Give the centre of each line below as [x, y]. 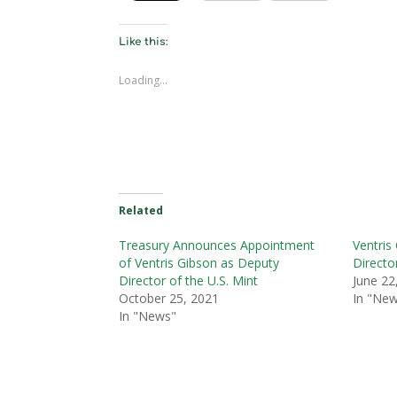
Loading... [144, 80]
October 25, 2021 [169, 298]
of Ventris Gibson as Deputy [199, 262]
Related [141, 210]
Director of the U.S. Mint [189, 280]
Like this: [144, 41]
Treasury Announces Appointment [217, 245]
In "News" [148, 315]
